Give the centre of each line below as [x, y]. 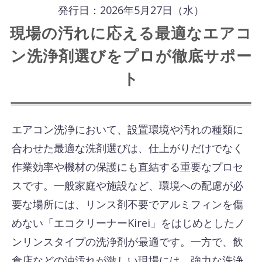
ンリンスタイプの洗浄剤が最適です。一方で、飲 [127, 242]
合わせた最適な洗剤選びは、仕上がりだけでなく [127, 148]
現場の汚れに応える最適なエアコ [131, 33]
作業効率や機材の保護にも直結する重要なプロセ [127, 167]
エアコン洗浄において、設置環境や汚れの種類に [127, 129]
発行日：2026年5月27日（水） [131, 10]
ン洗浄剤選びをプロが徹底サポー [131, 56]
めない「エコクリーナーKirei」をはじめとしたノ [128, 223]
